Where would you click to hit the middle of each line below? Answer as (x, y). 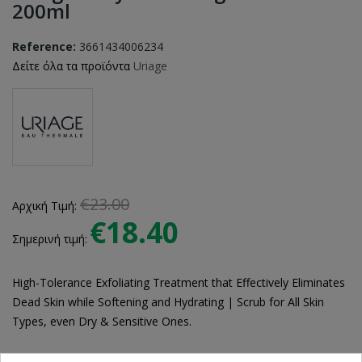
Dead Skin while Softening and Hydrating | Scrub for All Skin (168, 302)
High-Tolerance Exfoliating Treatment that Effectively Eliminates (179, 282)
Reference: (44, 46)
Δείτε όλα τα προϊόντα (73, 66)
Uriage (150, 66)
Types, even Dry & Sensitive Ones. (102, 321)
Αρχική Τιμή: (46, 206)
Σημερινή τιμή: (51, 239)
